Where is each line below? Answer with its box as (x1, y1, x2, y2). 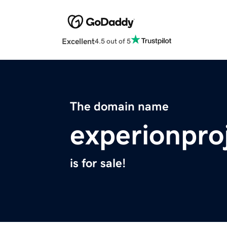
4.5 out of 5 (95, 37, 131, 45)
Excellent (62, 37, 95, 46)
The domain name (70, 100, 169, 113)
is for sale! (70, 157, 126, 170)
